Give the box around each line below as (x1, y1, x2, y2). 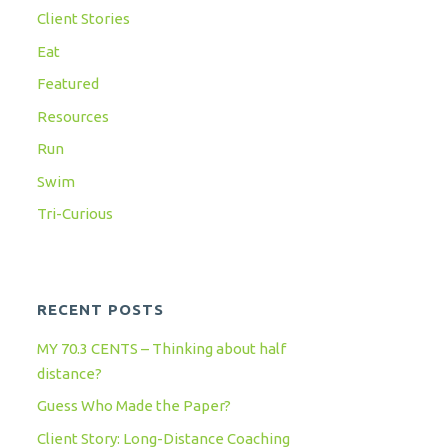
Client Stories (37, 10, 131, 28)
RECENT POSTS (37, 301, 165, 319)
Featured (37, 75, 100, 93)
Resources (37, 107, 110, 125)
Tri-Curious (37, 205, 114, 223)
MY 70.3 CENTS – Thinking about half (37, 339, 287, 357)
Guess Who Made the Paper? (37, 397, 232, 414)
